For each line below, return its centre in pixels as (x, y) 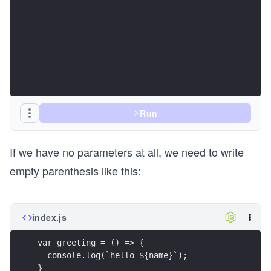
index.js (50, 217)
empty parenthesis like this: (75, 171)
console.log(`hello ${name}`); (113, 255)
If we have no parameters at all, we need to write (127, 152)
